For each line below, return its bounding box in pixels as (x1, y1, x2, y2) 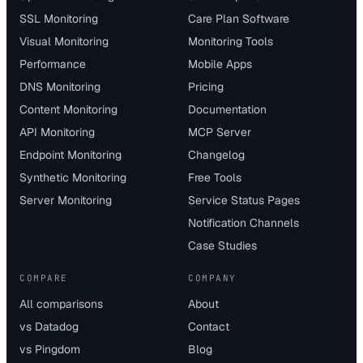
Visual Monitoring (19, 33, 109, 49)
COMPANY (188, 271, 237, 284)
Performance (19, 56, 86, 71)
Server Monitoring (19, 192, 112, 207)
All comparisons (19, 296, 103, 311)
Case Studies (188, 237, 257, 253)
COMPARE (19, 271, 68, 284)
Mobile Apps (188, 56, 252, 71)
